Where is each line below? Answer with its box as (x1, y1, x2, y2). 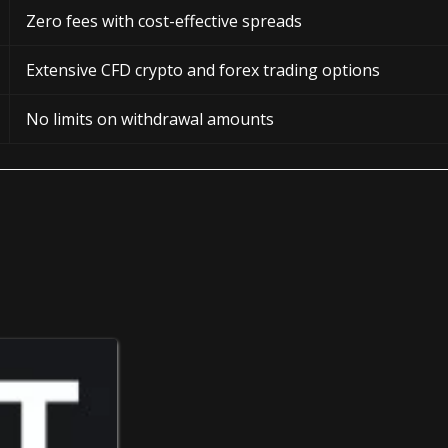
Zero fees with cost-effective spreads (26, 9, 302, 32)
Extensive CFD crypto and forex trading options (26, 58, 380, 81)
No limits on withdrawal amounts (26, 107, 274, 130)
